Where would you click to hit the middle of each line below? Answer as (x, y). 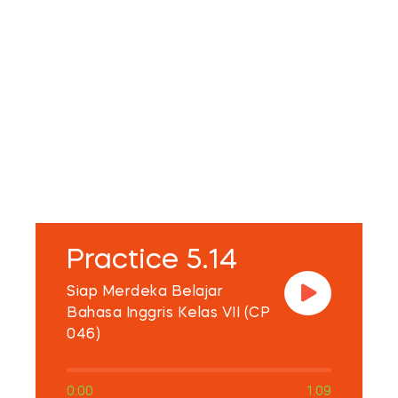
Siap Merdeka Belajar (145, 293)
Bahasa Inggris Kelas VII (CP (168, 314)
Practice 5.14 (152, 262)
